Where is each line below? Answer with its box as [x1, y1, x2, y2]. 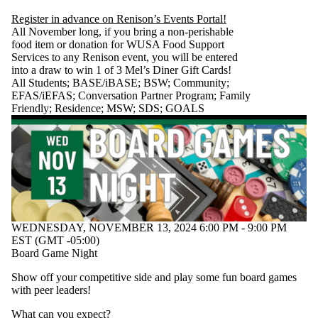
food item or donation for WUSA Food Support [11, 38, 224, 50]
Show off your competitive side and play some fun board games [11, 270, 297, 283]
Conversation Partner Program [78, 89, 214, 102]
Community [173, 76, 226, 89]
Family [219, 89, 251, 102]
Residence [55, 102, 101, 114]
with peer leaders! [11, 283, 91, 296]
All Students [11, 76, 67, 89]
